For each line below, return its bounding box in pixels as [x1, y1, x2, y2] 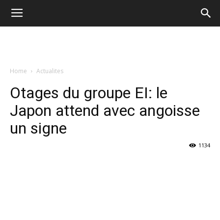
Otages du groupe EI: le [10, 83, 167, 102]
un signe [10, 119, 67, 137]
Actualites [36, 67, 63, 75]
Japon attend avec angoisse [10, 101, 200, 120]
